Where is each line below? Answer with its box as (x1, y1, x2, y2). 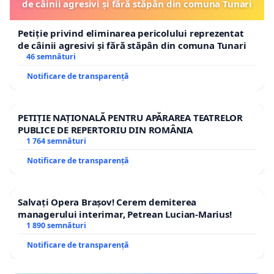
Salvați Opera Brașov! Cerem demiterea (18, 195, 197, 208)
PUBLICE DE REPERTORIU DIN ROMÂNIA (18, 123, 193, 136)
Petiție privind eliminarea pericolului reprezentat (18, 26, 244, 39)
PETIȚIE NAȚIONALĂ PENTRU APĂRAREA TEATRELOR (18, 111, 243, 124)
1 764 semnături (26, 135, 86, 146)
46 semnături (26, 51, 76, 62)
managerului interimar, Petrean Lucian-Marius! (18, 207, 232, 220)
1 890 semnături (26, 220, 86, 231)
